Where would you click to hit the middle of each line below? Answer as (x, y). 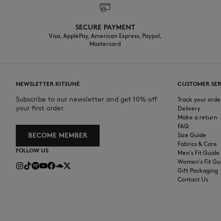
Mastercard (105, 44)
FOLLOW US (32, 150)
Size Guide (192, 135)
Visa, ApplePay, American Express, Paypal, (105, 36)
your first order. (40, 109)
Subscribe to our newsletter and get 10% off (87, 100)
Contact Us (193, 180)
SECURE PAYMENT (105, 28)
